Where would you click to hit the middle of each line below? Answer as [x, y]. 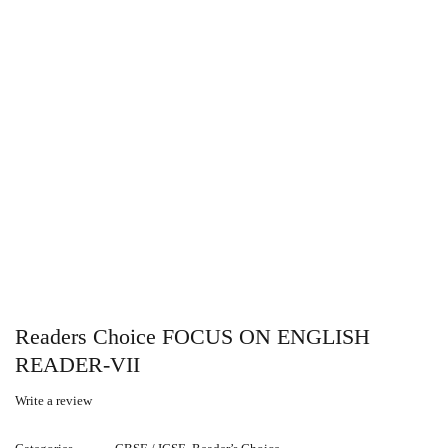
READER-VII [77, 365]
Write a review [53, 401]
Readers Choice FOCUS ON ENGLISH [192, 337]
